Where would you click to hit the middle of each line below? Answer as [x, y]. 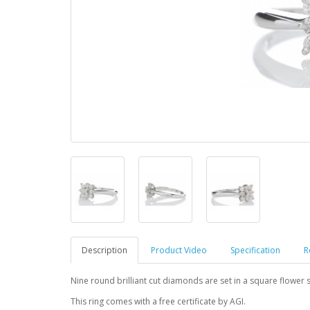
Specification [255, 250]
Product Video [179, 250]
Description [104, 250]
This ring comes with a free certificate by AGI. [158, 301]
